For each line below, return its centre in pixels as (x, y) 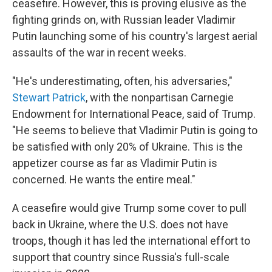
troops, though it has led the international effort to (131, 241)
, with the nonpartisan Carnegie (160, 97)
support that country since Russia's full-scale (121, 257)
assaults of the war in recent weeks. (99, 53)
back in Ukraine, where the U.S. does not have (120, 224)
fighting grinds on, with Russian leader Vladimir (124, 20)
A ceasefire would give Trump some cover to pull (129, 208)
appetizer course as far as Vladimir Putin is (115, 163)
